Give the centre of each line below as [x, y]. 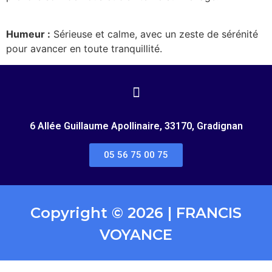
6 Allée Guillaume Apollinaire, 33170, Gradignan [136, 126]
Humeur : [28, 34]
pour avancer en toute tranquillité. [84, 49]
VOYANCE [136, 234]
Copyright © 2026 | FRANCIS [136, 212]
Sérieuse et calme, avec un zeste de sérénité [154, 34]
